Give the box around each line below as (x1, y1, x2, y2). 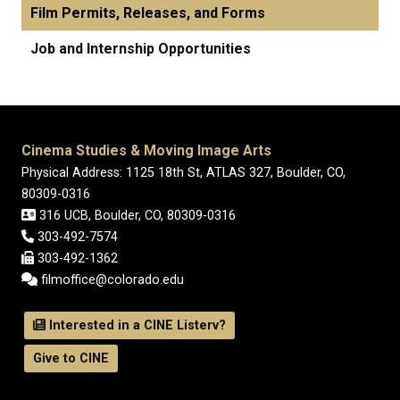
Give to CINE (33, 351, 109, 366)
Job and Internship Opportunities (30, 40, 251, 57)
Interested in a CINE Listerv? (46, 318, 227, 333)
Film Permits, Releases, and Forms (30, 4, 265, 21)
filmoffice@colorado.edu (37, 272, 184, 287)
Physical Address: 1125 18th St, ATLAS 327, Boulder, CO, (21, 165, 346, 180)
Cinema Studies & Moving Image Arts (21, 142, 271, 159)
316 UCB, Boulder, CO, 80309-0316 (36, 208, 237, 223)
